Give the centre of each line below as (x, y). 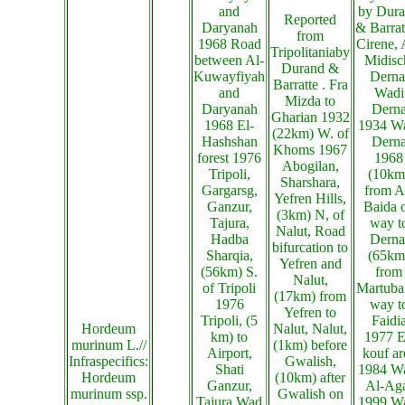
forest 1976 (229, 158)
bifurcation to (310, 247)
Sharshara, (310, 182)
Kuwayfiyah (229, 76)
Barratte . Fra (310, 85)
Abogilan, (310, 166)
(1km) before (310, 345)
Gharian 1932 (310, 117)
